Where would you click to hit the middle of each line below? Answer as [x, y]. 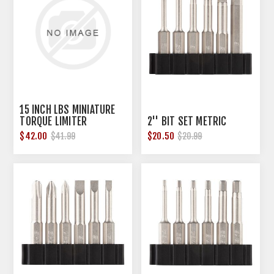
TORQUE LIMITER [54, 121]
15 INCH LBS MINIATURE [68, 109]
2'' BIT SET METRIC [187, 121]
